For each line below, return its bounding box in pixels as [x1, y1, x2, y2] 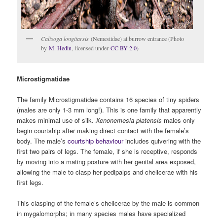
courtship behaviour [68, 136, 124, 146]
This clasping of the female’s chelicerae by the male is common [17, 198, 200, 208]
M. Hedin [49, 43, 72, 52]
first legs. [17, 178, 44, 187]
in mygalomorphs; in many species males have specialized [17, 209, 186, 219]
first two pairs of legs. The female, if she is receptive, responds [17, 147, 198, 156]
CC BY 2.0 [110, 43, 137, 52]
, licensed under [72, 43, 111, 52]
